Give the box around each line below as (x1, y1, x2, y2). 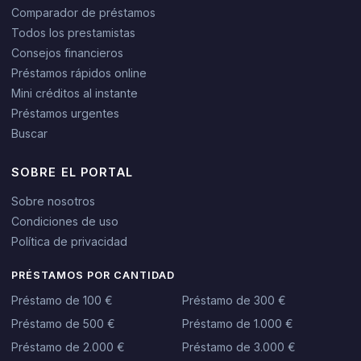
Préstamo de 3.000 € (182, 339, 296, 354)
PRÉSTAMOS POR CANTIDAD (10, 268, 176, 281)
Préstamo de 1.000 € (182, 316, 293, 330)
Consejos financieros (10, 45, 123, 60)
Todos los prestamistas (10, 25, 135, 39)
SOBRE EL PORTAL (10, 164, 133, 179)
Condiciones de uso (10, 214, 118, 228)
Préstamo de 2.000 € (10, 339, 125, 354)
